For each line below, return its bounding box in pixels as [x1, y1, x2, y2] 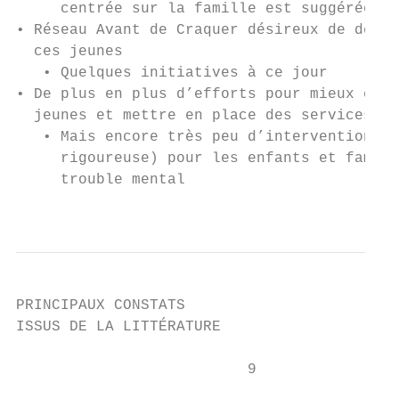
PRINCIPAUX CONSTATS [16, 297, 185, 313]
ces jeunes [16, 44, 123, 60]
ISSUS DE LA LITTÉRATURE [16, 319, 221, 335]
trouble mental [16, 172, 185, 188]
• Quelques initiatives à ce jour [16, 65, 328, 81]
